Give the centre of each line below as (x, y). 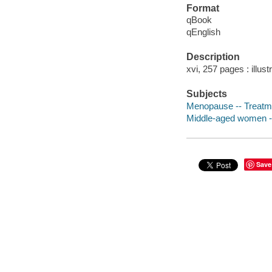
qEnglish (203, 32)
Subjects (206, 94)
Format (202, 8)
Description (213, 57)
